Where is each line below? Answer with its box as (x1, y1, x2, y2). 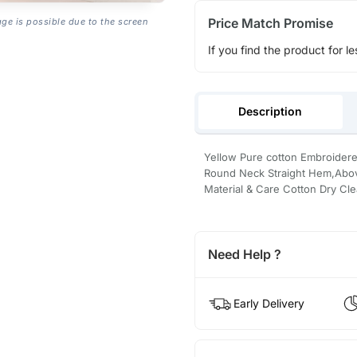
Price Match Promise (207, 14, 333, 31)
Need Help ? (207, 246, 281, 263)
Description (238, 104, 303, 119)
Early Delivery (233, 296, 304, 311)
